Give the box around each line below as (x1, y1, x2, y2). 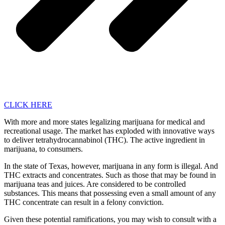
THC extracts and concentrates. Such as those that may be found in (4, 170, 216, 179)
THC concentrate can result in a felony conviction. (4, 197, 164, 206)
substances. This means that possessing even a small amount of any (4, 188, 216, 197)
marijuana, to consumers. (4, 144, 83, 153)
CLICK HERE (4, 100, 52, 109)
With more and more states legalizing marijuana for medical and (4, 117, 205, 126)
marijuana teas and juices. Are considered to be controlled (4, 179, 186, 188)
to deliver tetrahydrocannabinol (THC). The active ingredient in (4, 135, 205, 144)
